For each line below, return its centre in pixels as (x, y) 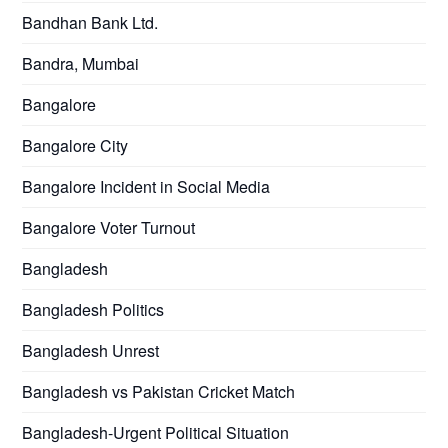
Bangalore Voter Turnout (109, 227)
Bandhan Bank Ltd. (90, 22)
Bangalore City (75, 145)
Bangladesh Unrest (91, 350)
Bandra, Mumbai (81, 63)
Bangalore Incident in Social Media (146, 186)
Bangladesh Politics (93, 309)
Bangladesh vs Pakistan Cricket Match (159, 391)
